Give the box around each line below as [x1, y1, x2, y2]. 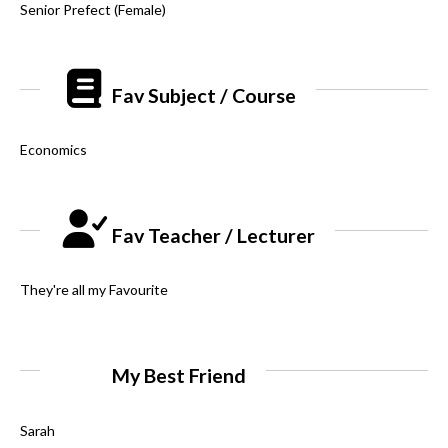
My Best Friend [108, 364, 247, 388]
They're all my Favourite [20, 281, 168, 299]
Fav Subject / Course [108, 83, 297, 107]
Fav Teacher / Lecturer [108, 224, 316, 248]
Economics [20, 141, 87, 159]
